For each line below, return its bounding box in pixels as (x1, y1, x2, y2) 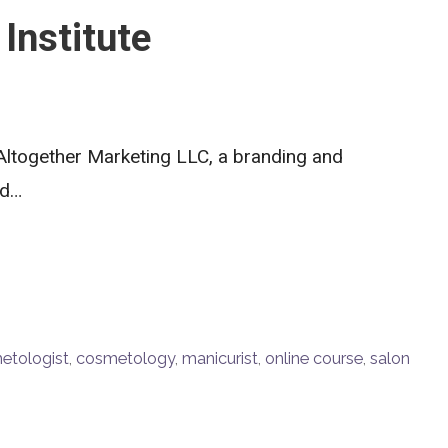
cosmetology (75, 349, 175, 369)
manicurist (181, 349, 258, 369)
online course (264, 349, 363, 369)
